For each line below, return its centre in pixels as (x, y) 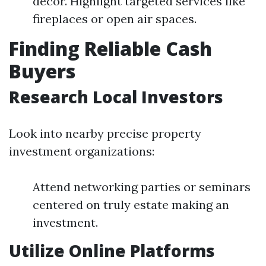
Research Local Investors (116, 97)
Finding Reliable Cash (110, 48)
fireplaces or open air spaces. (115, 19)
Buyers (42, 71)
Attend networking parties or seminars (142, 187)
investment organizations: (82, 151)
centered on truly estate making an (131, 205)
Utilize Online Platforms (112, 251)
